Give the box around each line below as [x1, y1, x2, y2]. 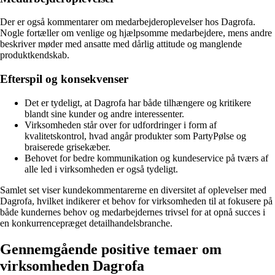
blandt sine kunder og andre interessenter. [25, 108, 184, 119]
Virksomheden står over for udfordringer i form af [25, 119, 217, 130]
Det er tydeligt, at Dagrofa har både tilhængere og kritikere [25, 97, 251, 108]
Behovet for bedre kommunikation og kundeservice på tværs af [25, 152, 268, 163]
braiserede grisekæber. [25, 141, 110, 152]
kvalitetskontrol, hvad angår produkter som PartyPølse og [25, 130, 246, 141]
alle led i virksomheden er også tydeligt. [25, 163, 178, 174]
